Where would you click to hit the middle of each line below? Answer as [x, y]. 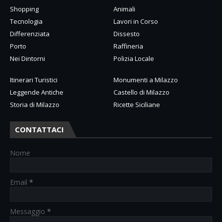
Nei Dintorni [28, 58]
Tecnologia [26, 21]
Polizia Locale [134, 58]
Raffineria [128, 46]
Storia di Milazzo [35, 104]
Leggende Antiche [37, 92]
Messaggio [28, 211]
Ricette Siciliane [137, 104]
